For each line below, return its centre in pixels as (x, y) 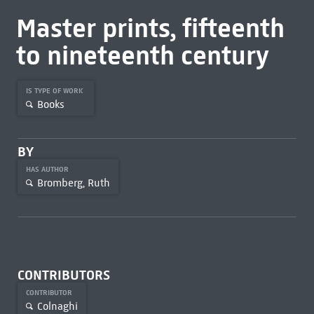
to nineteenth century (142, 55)
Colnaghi (57, 306)
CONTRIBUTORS (63, 275)
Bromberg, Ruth (73, 183)
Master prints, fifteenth (150, 28)
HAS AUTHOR (48, 169)
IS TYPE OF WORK (55, 91)
